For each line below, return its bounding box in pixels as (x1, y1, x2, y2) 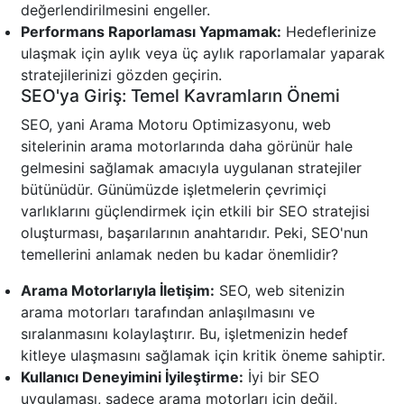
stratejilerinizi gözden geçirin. (21, 66, 222, 85)
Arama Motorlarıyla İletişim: (21, 281, 215, 300)
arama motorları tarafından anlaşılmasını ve (21, 303, 315, 322)
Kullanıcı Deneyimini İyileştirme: (21, 368, 243, 387)
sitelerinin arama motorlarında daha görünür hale (21, 137, 353, 156)
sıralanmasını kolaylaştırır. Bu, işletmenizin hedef (21, 325, 348, 344)
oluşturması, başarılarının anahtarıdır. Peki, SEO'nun (21, 224, 368, 243)
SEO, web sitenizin (215, 281, 344, 300)
